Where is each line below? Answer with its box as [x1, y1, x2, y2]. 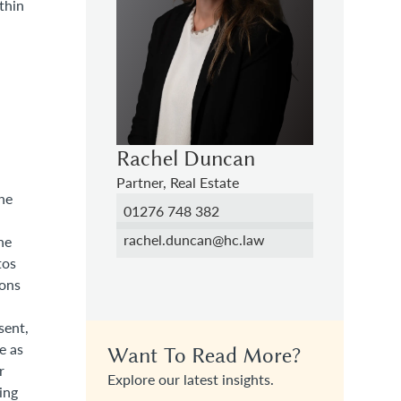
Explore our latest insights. [107, 370, 274, 389]
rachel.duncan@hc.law [124, 230, 265, 250]
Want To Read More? [107, 343, 301, 369]
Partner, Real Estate [116, 173, 239, 192]
